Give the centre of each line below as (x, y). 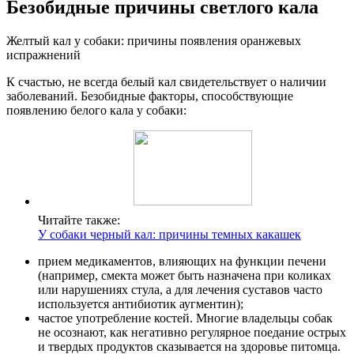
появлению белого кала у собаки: (96, 110)
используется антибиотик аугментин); (141, 303)
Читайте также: (79, 220)
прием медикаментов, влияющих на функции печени (182, 261)
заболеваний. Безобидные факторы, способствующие (150, 96)
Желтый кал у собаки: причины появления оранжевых (154, 40)
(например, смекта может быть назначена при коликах (185, 275)
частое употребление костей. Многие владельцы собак (185, 318)
